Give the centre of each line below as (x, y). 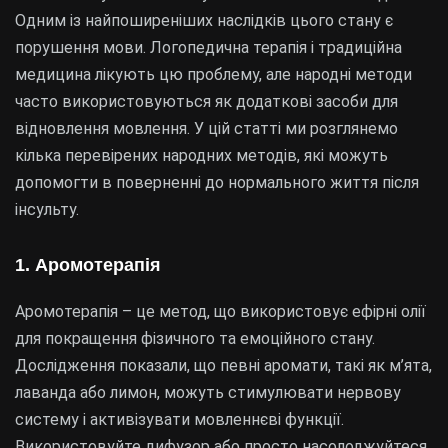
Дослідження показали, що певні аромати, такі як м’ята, (223, 365)
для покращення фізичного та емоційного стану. (195, 338)
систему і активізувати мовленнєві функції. (179, 419)
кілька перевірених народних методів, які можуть (201, 155)
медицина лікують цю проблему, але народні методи (213, 74)
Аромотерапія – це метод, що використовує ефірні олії (220, 311)
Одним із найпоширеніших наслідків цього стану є (204, 20)
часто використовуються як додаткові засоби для (206, 101)
